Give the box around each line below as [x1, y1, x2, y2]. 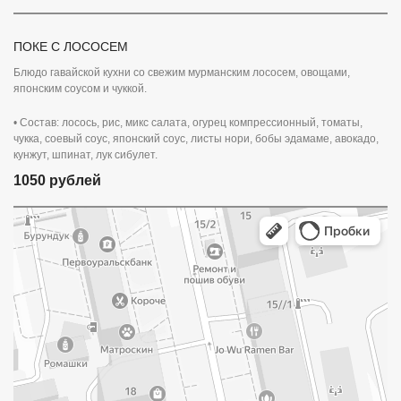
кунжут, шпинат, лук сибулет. [13, 149, 158, 161]
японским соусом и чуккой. [13, 82, 147, 95]
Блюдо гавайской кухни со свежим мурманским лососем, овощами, [13, 66, 350, 79]
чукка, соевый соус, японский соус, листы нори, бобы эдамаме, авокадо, [13, 132, 379, 145]
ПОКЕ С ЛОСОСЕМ [13, 39, 128, 54]
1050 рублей [13, 173, 101, 188]
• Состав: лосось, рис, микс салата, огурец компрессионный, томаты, [13, 116, 363, 129]
